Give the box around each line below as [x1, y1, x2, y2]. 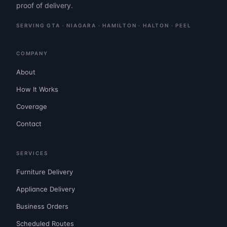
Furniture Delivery [16, 168, 73, 176]
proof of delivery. [16, 1, 73, 10]
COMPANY [16, 50, 48, 56]
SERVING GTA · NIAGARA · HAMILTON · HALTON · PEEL [16, 22, 192, 28]
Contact [16, 120, 42, 128]
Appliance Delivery [16, 185, 75, 193]
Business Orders [16, 202, 68, 210]
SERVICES [16, 150, 48, 156]
